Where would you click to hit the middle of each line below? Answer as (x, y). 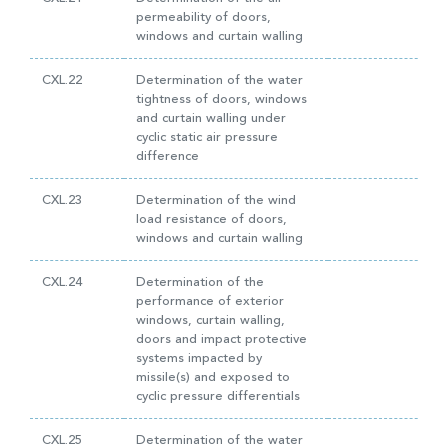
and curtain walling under (211, 118)
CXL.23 (62, 200)
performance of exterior (210, 301)
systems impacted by (199, 358)
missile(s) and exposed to (213, 377)
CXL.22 (62, 80)
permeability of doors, (203, 17)
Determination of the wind (216, 200)
